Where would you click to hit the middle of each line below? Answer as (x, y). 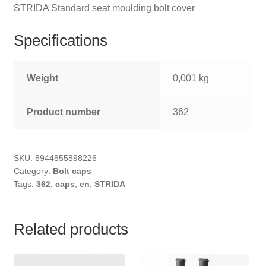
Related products (71, 229)
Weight (43, 78)
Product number (64, 112)
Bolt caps (72, 171)
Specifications (60, 41)
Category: (33, 171)
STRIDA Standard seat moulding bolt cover (104, 8)
